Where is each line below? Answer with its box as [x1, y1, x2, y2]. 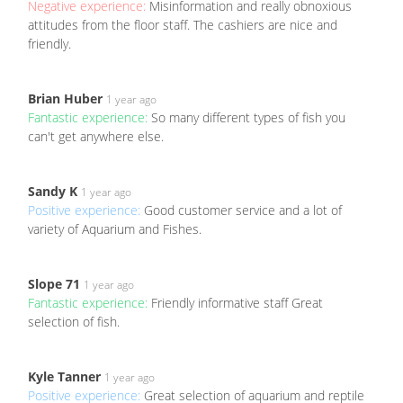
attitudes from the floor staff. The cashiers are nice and [28, 16, 337, 34]
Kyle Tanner [28, 368, 101, 386]
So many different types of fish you [151, 109, 345, 127]
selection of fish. [28, 313, 120, 331]
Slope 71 [28, 275, 80, 293]
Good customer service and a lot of [144, 201, 342, 219]
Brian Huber [28, 90, 103, 108]
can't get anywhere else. [28, 128, 164, 146]
